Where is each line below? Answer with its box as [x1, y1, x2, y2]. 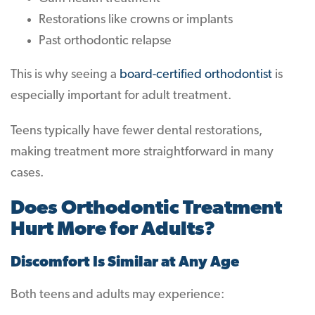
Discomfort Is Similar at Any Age [11, 255, 239, 270]
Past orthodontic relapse [39, 34, 172, 48]
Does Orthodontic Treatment [11, 199, 282, 219]
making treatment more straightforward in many [11, 146, 274, 159]
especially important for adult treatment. [11, 89, 231, 103]
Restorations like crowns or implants [39, 13, 233, 27]
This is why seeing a [11, 68, 120, 82]
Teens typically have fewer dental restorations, [11, 124, 262, 138]
